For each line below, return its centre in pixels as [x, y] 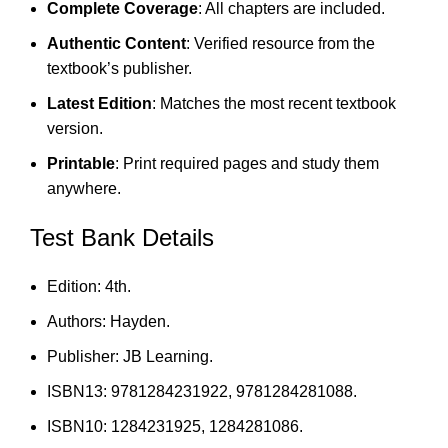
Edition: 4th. [89, 286]
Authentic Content [116, 43]
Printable [81, 163]
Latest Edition [99, 103]
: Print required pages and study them [247, 163]
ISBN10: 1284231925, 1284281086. [175, 426]
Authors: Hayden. [108, 321]
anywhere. [84, 188]
